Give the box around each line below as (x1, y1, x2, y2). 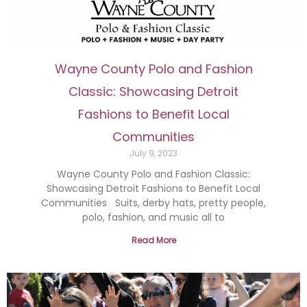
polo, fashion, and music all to (82, 210, 225, 224)
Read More (131, 234, 176, 246)
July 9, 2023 (130, 147, 177, 159)
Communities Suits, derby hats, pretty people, (41, 196, 266, 210)
